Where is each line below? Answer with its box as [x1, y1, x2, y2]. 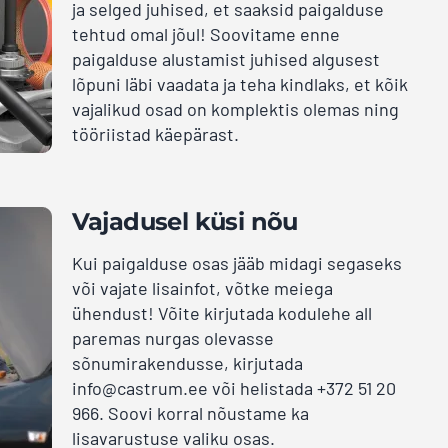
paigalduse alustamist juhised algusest [71, 47, 380, 70]
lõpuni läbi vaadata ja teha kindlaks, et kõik [71, 72, 408, 95]
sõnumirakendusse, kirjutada [71, 351, 303, 374]
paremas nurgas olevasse [71, 326, 274, 349]
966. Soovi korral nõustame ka [71, 401, 309, 424]
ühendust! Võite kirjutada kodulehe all [71, 301, 372, 324]
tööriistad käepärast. [71, 122, 239, 145]
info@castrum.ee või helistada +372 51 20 [71, 376, 396, 399]
